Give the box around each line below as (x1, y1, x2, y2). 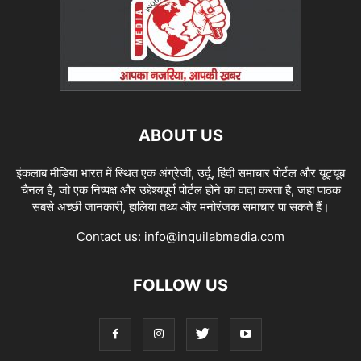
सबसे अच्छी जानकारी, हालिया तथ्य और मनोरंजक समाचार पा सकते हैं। (31, 198, 330, 214)
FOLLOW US (133, 275, 228, 295)
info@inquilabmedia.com (144, 228, 284, 244)
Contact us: (77, 228, 144, 244)
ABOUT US (138, 125, 223, 145)
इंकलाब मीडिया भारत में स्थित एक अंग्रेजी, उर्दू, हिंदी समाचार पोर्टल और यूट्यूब (16, 164, 345, 180)
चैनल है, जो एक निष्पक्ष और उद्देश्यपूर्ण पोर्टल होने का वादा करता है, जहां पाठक (20, 181, 341, 197)
